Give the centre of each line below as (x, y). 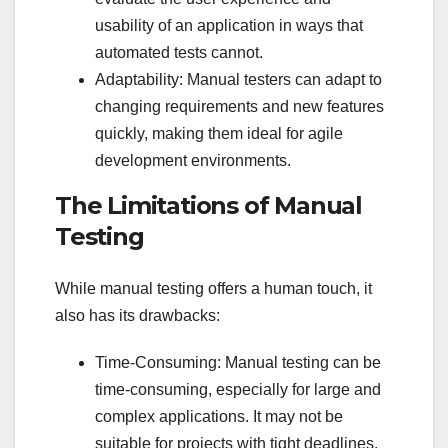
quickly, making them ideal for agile (219, 134)
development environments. (193, 161)
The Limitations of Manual (208, 206)
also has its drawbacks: (137, 315)
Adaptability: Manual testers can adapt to (238, 80)
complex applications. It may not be (219, 416)
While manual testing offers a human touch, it (213, 288)
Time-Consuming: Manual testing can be (238, 362)
